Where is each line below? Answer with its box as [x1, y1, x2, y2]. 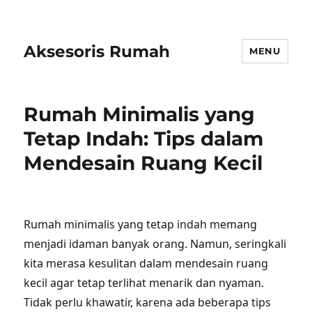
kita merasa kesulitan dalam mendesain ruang [24, 256, 269, 271]
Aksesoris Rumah [24, 41, 171, 61]
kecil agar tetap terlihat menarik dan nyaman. [24, 275, 265, 290]
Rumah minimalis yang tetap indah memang [24, 217, 258, 232]
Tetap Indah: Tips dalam [24, 127, 264, 150]
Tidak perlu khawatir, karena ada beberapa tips [24, 295, 272, 310]
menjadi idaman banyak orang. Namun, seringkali [24, 236, 287, 251]
